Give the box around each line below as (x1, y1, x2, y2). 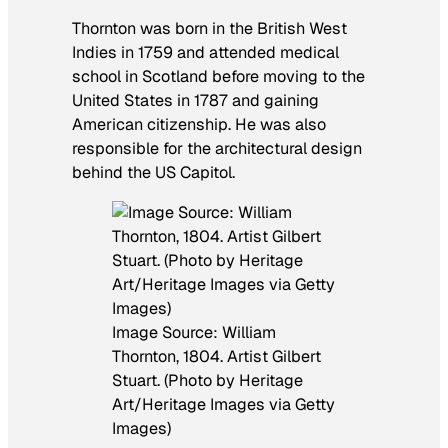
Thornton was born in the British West (72, 18, 347, 40)
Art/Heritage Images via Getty (112, 394, 335, 416)
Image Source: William (112, 322, 276, 344)
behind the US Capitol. (72, 162, 235, 184)
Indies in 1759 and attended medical (72, 42, 339, 64)
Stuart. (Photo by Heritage (112, 370, 303, 392)
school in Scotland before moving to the (72, 66, 365, 88)
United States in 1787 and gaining (72, 90, 319, 112)
